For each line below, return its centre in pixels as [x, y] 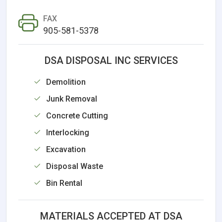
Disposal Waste [75, 166]
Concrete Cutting [77, 115]
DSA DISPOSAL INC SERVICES [111, 60]
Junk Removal [72, 99]
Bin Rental [64, 183]
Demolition [66, 82]
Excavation [66, 149]
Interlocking [68, 132]
